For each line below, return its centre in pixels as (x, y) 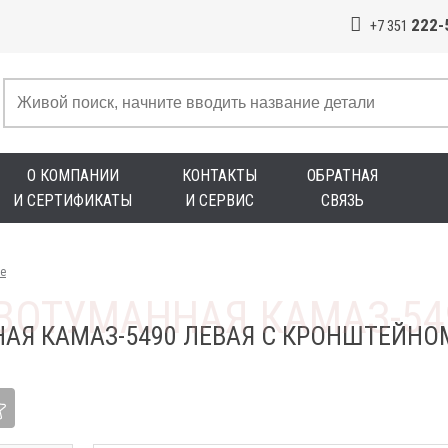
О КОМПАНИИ (72, 175)
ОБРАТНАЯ (342, 175)
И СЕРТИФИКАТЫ (72, 200)
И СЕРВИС (219, 200)
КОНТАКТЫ (219, 175)
